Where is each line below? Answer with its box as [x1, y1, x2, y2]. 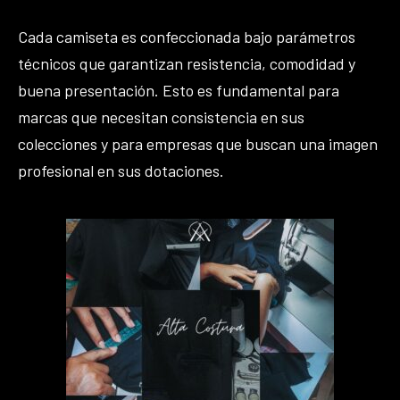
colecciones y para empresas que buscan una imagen [18, 134, 378, 154]
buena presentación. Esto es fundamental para [18, 80, 339, 100]
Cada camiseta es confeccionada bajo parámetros [18, 27, 355, 46]
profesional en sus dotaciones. [18, 161, 224, 180]
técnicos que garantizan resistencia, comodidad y [18, 54, 355, 73]
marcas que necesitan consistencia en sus [18, 107, 304, 127]
